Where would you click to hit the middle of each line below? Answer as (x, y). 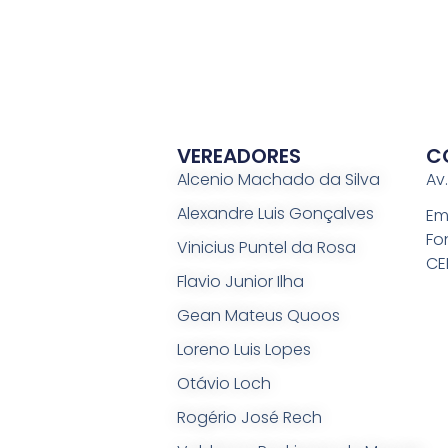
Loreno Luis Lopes (243, 349)
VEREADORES (238, 155)
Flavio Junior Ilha (240, 281)
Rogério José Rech (249, 417)
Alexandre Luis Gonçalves (275, 213)
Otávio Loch (223, 383)
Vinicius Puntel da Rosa (266, 247)
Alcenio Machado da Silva (278, 179)
